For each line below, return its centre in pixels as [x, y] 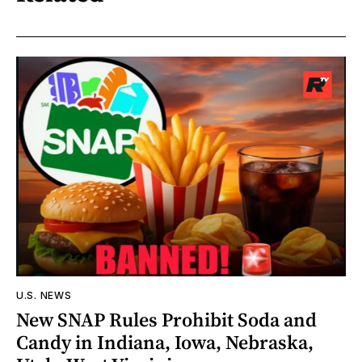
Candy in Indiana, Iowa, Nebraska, [165, 343]
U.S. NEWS [44, 296]
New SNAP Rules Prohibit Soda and [166, 320]
